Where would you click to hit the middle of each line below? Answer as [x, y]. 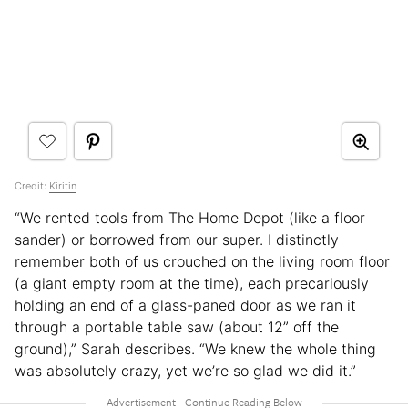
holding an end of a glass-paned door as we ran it [185, 306]
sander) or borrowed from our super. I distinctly [177, 240]
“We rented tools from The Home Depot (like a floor [190, 218]
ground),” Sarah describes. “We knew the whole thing [195, 349]
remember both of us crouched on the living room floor [202, 262]
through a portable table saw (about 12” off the [177, 327]
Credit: [32, 186]
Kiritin [63, 186]
